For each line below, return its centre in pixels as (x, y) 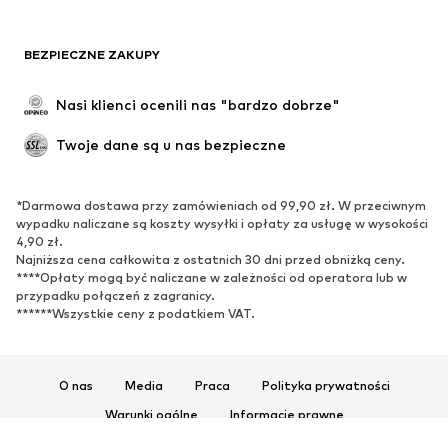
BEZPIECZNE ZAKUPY (92, 54)
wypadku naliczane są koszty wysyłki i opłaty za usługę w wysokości (222, 223)
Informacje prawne (286, 414)
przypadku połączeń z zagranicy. (115, 295)
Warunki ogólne (151, 414)
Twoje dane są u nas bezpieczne (171, 144)
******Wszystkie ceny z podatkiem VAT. (135, 313)
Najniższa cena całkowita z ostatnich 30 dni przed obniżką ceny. (210, 259)
